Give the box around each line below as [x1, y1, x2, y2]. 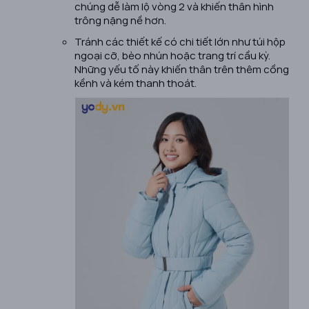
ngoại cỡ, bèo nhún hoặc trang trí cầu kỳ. [74, 48, 270, 62]
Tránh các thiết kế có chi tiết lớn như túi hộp [74, 34, 286, 48]
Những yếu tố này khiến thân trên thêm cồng [74, 61, 289, 76]
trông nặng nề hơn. [74, 12, 166, 27]
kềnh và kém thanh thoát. [74, 75, 197, 90]
